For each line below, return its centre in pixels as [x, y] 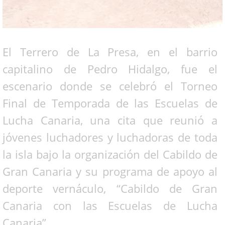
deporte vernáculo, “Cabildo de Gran [110, 188]
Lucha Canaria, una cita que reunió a [110, 120]
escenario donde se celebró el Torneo [110, 86]
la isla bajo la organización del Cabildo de [110, 154]
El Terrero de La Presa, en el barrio [110, 51]
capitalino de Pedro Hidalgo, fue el [110, 69]
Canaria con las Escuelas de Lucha [110, 205]
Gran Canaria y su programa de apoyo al [110, 171]
